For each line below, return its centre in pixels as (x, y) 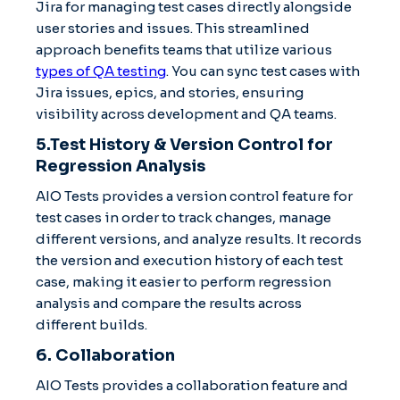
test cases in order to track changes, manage (183, 217)
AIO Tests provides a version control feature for (194, 196)
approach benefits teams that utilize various (184, 49)
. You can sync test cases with (263, 71)
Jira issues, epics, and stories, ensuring (170, 92)
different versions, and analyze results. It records (199, 238)
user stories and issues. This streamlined (173, 28)
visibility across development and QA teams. (186, 113)
